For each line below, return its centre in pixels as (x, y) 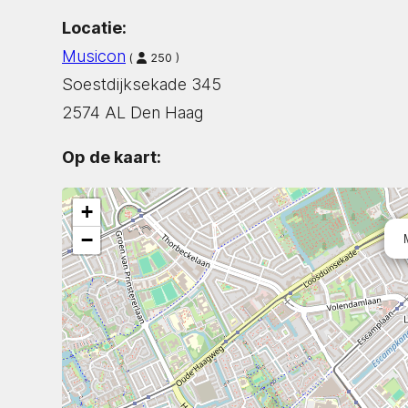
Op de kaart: (112, 157)
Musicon (94, 56)
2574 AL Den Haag (133, 112)
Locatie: (94, 27)
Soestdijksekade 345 (142, 84)
